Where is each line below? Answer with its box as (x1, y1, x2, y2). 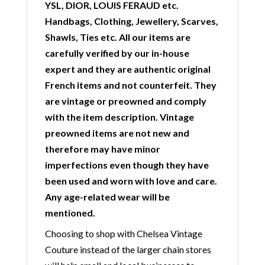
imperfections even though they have (44, 159, 209, 170)
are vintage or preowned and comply (44, 95, 206, 106)
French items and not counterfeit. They (44, 79, 216, 91)
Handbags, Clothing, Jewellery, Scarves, (44, 15, 218, 27)
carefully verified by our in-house (44, 47, 189, 59)
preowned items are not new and (44, 127, 189, 138)
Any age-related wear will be (44, 191, 170, 202)
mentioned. (44, 207, 95, 218)
